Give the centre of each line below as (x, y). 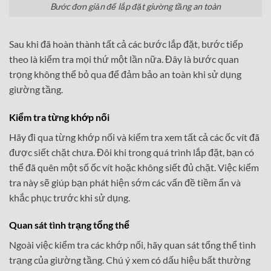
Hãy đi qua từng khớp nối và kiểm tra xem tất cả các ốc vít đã (134, 137)
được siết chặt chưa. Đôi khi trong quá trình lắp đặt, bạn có (132, 152)
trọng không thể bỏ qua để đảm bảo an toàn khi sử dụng (125, 74)
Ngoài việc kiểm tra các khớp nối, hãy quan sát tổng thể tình (132, 245)
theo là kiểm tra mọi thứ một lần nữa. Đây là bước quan (124, 59)
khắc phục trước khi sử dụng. (70, 197)
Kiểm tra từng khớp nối (59, 117)
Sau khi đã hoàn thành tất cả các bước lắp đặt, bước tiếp (126, 44)
